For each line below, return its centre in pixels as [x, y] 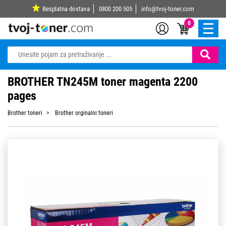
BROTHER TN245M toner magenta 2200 [103, 82]
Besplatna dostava [66, 9]
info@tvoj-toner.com [167, 9]
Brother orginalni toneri [84, 113]
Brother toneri [25, 113]
